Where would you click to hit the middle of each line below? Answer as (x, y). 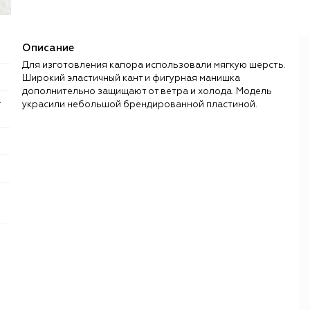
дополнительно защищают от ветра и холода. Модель (147, 91)
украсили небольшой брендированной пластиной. (140, 104)
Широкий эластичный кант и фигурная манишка (131, 78)
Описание (48, 48)
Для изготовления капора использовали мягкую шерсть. (154, 65)
